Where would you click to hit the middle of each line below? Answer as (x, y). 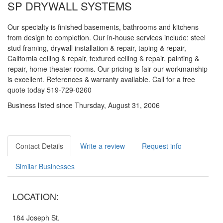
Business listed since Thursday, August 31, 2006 (84, 105)
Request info (162, 146)
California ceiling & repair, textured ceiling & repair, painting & (103, 58)
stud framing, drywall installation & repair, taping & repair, (97, 48)
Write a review (103, 146)
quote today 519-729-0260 (50, 90)
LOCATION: (36, 196)
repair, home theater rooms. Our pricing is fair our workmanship (108, 69)
